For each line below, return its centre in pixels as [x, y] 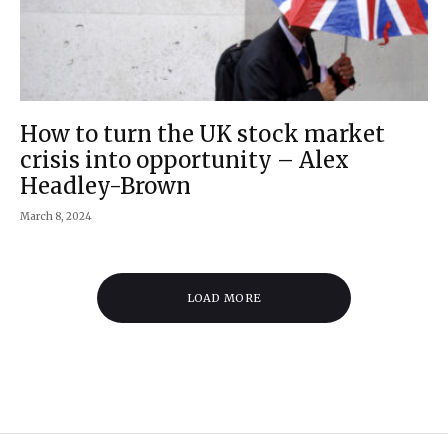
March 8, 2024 [56, 216]
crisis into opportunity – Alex [184, 159]
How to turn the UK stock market [202, 133]
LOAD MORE [224, 297]
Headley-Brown [105, 185]
